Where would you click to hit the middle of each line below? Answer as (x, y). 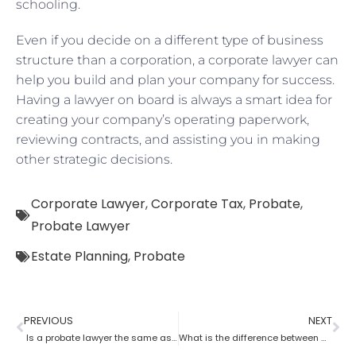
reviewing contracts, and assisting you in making (168, 139)
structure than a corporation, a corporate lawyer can (177, 60)
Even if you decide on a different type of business (170, 40)
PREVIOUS (48, 320)
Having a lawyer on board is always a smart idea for (174, 99)
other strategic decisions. (94, 159)
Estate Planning (79, 256)
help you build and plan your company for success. (175, 79)
